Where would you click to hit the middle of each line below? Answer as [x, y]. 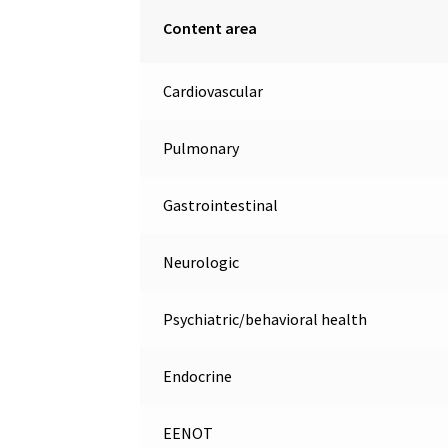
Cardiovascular [212, 91]
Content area [209, 28]
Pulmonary [200, 148]
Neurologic [200, 262]
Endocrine [197, 376]
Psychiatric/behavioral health [264, 319]
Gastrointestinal [220, 205]
